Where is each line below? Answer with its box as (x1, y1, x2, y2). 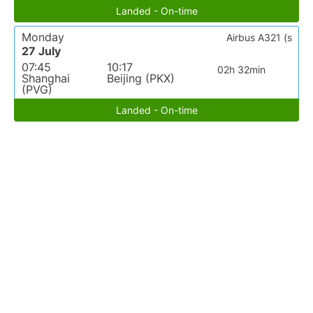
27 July (22, 44, 61, 59)
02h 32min (217, 64, 266, 76)
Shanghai (22, 71, 70, 86)
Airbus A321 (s (226, 31, 292, 44)
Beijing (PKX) (106, 71, 175, 86)
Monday (22, 30, 64, 45)
